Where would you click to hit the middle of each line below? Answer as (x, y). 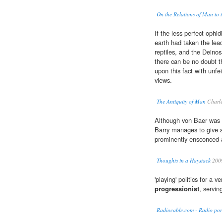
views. (163, 80)
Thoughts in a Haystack (184, 161)
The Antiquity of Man (181, 102)
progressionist (177, 189)
